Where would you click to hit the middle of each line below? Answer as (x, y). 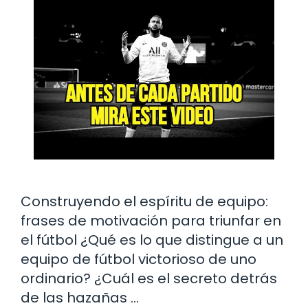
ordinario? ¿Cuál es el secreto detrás (149, 278)
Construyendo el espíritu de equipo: (144, 201)
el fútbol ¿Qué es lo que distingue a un (152, 240)
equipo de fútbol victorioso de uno (139, 259)
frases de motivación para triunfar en (151, 220)
